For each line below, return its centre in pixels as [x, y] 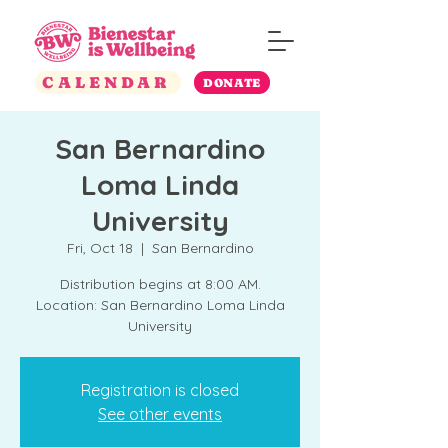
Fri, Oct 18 [99, 248]
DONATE [232, 82]
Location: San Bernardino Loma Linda [160, 305]
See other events [160, 414]
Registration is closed [160, 390]
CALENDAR [106, 82]
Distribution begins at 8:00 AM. [160, 284]
